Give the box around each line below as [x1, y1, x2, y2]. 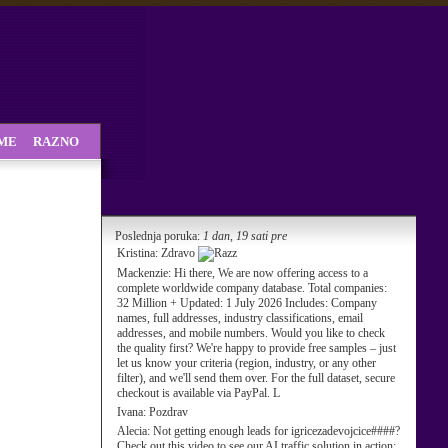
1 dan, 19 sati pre [203, 229, 287, 243]
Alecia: [117, 424, 153, 438]
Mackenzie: [117, 266, 174, 280]
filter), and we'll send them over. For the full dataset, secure [117, 371, 395, 385]
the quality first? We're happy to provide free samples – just [117, 341, 396, 355]
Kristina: [117, 246, 161, 260]
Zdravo [161, 246, 198, 260]
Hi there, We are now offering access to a [174, 266, 368, 280]
